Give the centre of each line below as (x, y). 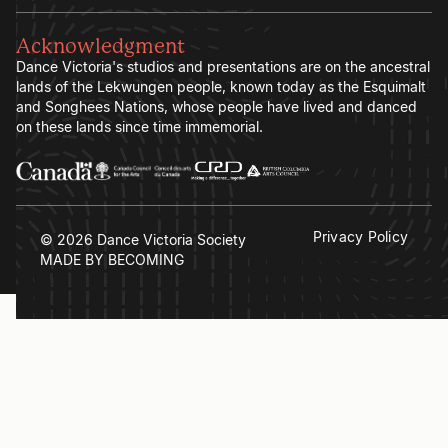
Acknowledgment (100, 47)
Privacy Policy (360, 237)
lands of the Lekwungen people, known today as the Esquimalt (221, 87)
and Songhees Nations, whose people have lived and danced (216, 107)
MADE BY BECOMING (112, 260)
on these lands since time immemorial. (139, 127)
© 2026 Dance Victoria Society (143, 240)
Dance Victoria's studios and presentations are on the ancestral (223, 67)
